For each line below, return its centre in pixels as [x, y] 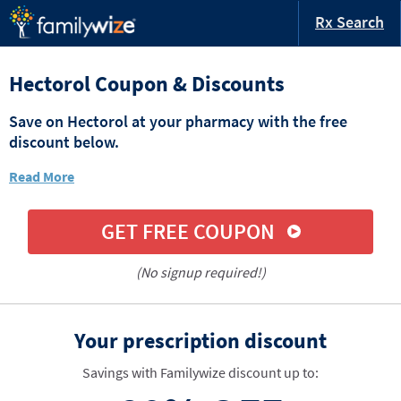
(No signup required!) [200, 272]
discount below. [64, 141]
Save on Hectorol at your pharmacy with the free [178, 121]
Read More [42, 176]
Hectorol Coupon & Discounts [147, 84]
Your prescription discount [200, 340]
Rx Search [350, 22]
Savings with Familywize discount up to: [200, 372]
